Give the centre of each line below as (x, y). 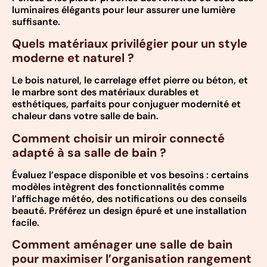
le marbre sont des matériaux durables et (105, 92)
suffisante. (36, 21)
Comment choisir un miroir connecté (118, 138)
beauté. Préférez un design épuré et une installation (129, 210)
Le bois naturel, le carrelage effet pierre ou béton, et (130, 80)
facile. (26, 222)
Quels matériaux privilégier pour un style (130, 44)
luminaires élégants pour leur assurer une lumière (124, 10)
